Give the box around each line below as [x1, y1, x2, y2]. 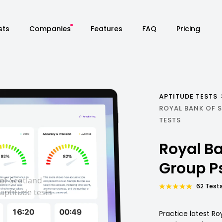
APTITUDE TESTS [159, 92, 218, 102]
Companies [29, 23, 71, 34]
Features [90, 23, 122, 34]
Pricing [176, 23, 200, 34]
